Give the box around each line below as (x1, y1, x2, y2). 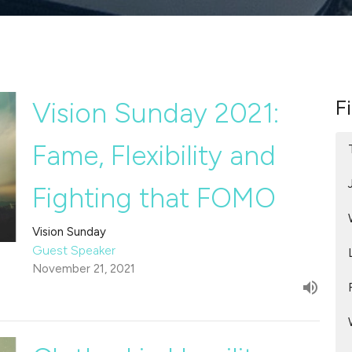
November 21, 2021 (31, 261, 135, 276)
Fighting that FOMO (31, 181, 276, 214)
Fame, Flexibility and (31, 138, 276, 172)
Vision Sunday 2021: (31, 96, 280, 130)
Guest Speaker (31, 242, 115, 258)
